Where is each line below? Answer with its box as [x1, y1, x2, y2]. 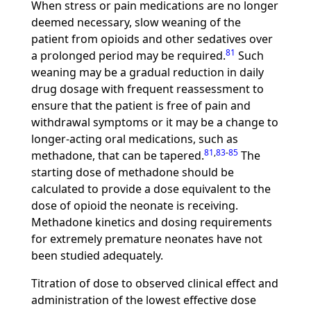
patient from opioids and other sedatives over [31, 31, 273, 47]
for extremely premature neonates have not [31, 231, 262, 246]
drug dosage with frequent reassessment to [31, 81, 264, 96]
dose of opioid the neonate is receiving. [31, 198, 238, 213]
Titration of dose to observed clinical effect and [31, 276, 278, 291]
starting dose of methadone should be [31, 165, 234, 180]
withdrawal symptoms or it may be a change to [31, 115, 278, 130]
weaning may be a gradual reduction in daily [31, 65, 264, 80]
